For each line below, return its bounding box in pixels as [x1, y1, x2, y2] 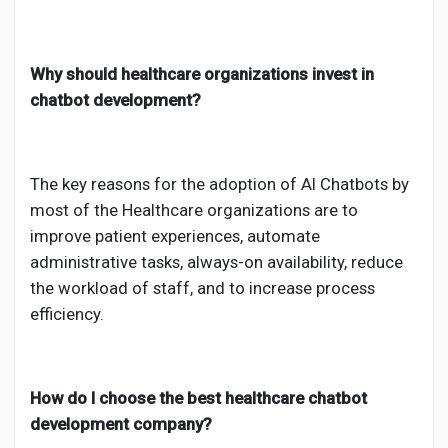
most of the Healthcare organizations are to [30, 200, 358, 220]
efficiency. [30, 304, 104, 324]
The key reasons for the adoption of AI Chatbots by [30, 174, 409, 194]
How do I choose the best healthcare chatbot [30, 388, 367, 408]
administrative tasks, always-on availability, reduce [30, 252, 403, 272]
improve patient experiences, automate [30, 226, 320, 246]
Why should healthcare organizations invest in [30, 64, 374, 84]
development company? [30, 414, 212, 434]
